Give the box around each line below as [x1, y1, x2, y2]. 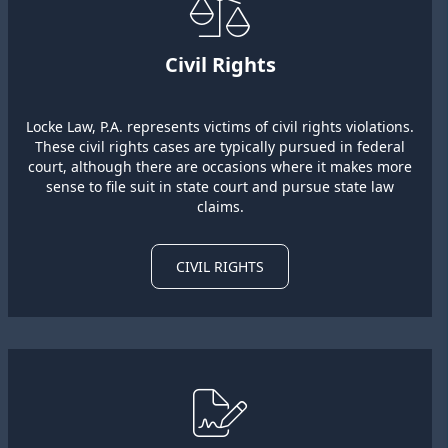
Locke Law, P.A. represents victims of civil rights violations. [26, 117, 414, 137]
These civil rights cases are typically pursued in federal [35, 137, 405, 157]
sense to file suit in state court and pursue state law [46, 177, 394, 197]
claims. [196, 197, 244, 217]
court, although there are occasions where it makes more [28, 157, 412, 177]
